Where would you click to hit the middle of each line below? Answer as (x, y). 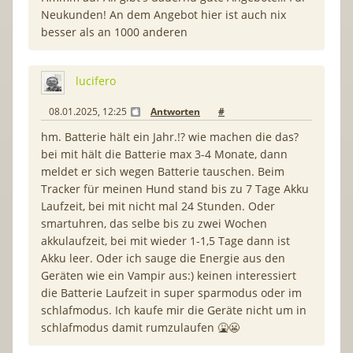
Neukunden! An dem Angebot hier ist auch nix (163, 14)
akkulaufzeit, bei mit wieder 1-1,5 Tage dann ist (165, 240)
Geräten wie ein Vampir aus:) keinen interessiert (169, 275)
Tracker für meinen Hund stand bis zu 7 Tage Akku (175, 188)
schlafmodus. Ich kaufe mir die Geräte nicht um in (174, 310)
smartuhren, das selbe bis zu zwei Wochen (154, 223)
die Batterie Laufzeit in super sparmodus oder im (171, 292)
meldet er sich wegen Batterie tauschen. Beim (163, 171)
